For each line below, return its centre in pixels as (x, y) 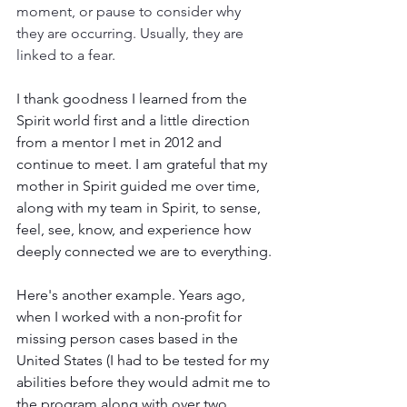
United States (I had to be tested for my (144, 360)
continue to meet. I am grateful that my (144, 164)
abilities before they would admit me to (145, 382)
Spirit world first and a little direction (135, 120)
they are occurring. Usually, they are (132, 33)
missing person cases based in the (129, 338)
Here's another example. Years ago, (133, 294)
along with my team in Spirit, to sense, (140, 207)
